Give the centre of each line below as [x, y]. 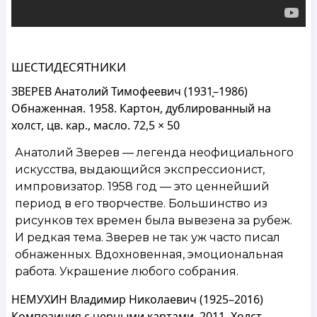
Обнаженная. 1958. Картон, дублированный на [141, 108]
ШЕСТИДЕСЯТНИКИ [69, 67]
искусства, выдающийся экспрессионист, [140, 169]
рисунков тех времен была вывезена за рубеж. [154, 220]
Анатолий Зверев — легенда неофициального [154, 152]
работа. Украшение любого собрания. [127, 271]
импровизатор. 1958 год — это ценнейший [142, 186]
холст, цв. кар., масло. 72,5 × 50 [96, 125]
